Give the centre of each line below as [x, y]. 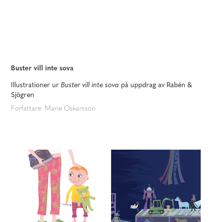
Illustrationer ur [36, 84]
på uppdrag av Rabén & [156, 84]
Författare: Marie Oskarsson [54, 107]
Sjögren [23, 94]
